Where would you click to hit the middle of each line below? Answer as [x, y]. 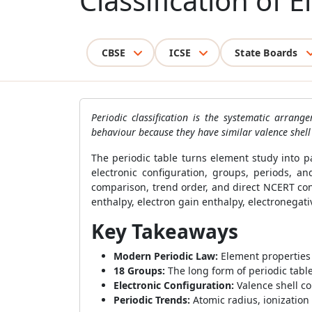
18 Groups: [139, 271]
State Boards [266, 52]
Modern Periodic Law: [166, 256]
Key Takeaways [165, 231]
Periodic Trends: [152, 300]
